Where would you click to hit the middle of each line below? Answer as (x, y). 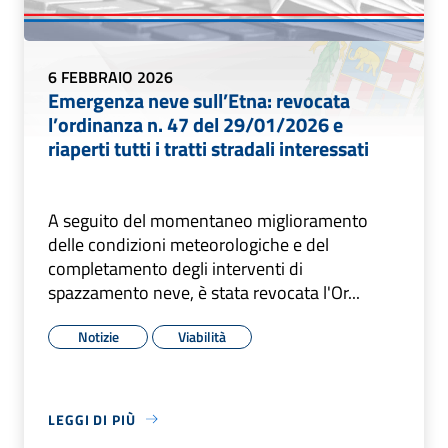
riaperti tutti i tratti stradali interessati (208, 148)
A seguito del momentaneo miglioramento (208, 220)
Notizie (98, 336)
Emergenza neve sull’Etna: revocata (199, 100)
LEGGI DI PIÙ (92, 419)
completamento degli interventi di (175, 268)
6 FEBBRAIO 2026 (110, 76)
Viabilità (202, 336)
